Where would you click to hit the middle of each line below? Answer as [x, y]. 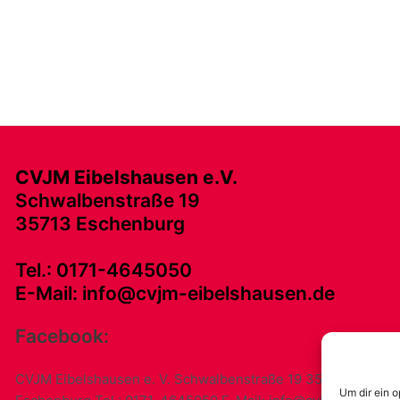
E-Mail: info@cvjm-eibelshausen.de [175, 294]
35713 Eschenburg [100, 224]
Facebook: [62, 336]
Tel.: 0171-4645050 [103, 271]
